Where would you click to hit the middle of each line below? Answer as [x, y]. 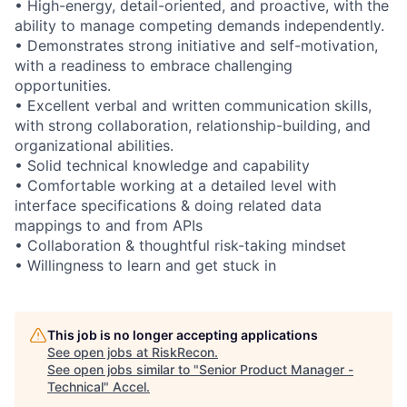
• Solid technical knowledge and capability [162, 165]
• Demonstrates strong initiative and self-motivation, [196, 45]
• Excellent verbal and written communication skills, [193, 105]
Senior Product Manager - [276, 369]
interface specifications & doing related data [168, 205]
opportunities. [63, 85]
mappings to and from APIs [109, 225]
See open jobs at [99, 352]
